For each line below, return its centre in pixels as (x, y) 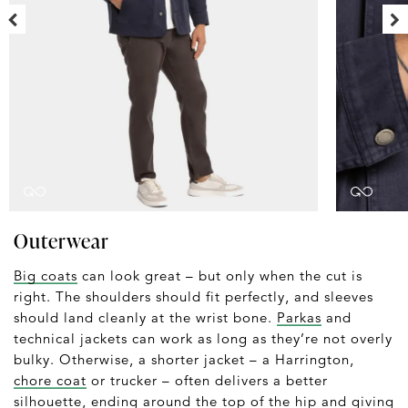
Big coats (46, 276)
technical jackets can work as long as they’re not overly (203, 339)
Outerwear (61, 241)
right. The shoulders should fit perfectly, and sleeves (194, 297)
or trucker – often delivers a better (207, 381)
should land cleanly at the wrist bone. (145, 318)
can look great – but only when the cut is (220, 276)
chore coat (50, 381)
